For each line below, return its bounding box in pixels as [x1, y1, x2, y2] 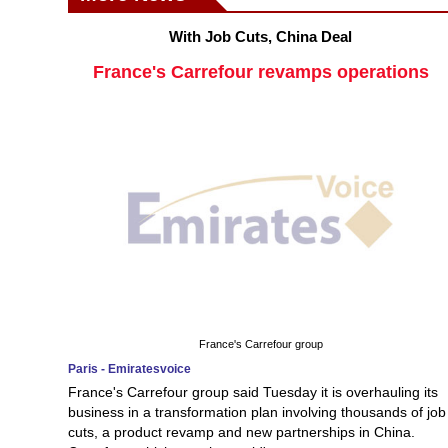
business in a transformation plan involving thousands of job [68, 403, 446, 420]
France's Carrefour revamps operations [92, 62, 429, 82]
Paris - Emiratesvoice [68, 361, 191, 376]
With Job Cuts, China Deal [169, 28, 353, 45]
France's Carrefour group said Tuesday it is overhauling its [68, 383, 438, 400]
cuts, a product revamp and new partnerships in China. [68, 423, 415, 440]
